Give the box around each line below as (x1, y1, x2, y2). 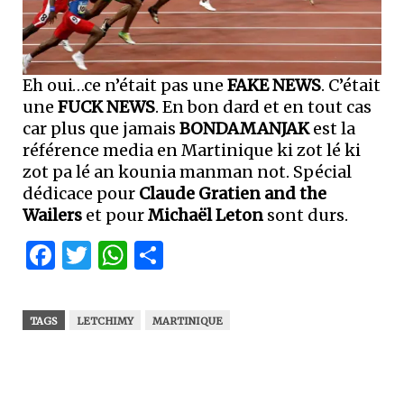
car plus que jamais (23, 118, 179, 140)
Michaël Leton (148, 205, 263, 226)
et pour (86, 205, 148, 226)
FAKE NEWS (227, 75, 321, 96)
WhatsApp (127, 237, 273, 274)
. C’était (321, 75, 381, 96)
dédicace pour (23, 183, 139, 205)
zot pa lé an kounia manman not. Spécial (23, 161, 352, 183)
